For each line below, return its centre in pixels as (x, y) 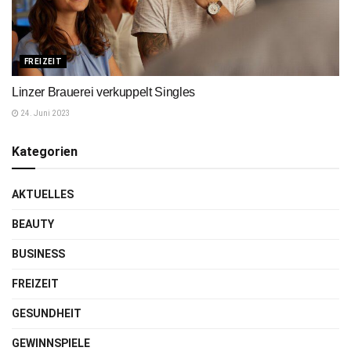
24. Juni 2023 (45, 113)
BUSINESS (38, 253)
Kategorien (45, 151)
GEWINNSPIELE (51, 343)
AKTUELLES (43, 194)
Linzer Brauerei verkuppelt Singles (104, 92)
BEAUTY (33, 224)
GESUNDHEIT (47, 313)
